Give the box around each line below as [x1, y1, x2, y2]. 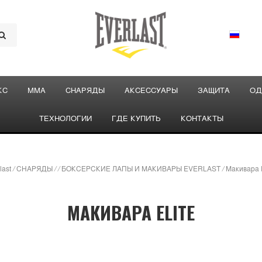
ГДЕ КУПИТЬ [111, 112, 161, 124]
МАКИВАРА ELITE [67, 199, 195, 226]
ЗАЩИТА [197, 84, 230, 96]
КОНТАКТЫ [180, 112, 223, 124]
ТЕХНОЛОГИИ [39, 112, 92, 124]
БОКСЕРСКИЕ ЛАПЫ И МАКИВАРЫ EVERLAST [61, 163, 220, 174]
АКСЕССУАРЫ [124, 84, 178, 96]
